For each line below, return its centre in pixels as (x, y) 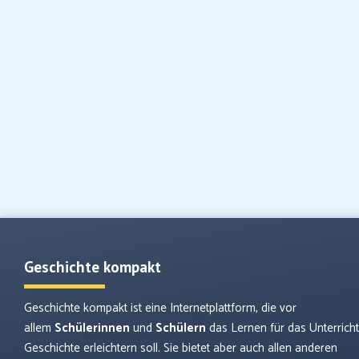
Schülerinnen (92, 328)
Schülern (181, 328)
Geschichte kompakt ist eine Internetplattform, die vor (160, 308)
